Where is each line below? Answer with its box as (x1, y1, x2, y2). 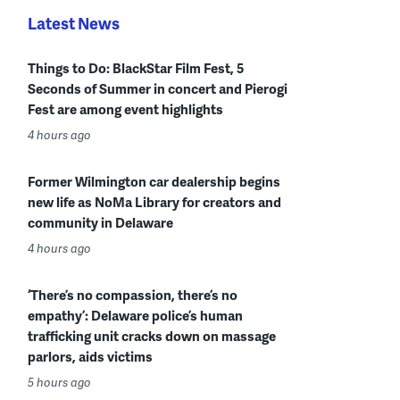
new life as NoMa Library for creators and (28, 192, 281, 212)
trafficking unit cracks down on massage (28, 326, 276, 346)
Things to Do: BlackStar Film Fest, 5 (28, 58, 244, 79)
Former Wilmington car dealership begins (28, 171, 280, 192)
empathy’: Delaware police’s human (28, 305, 243, 326)
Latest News (28, 12, 120, 35)
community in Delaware (28, 212, 173, 233)
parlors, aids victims (28, 346, 153, 367)
